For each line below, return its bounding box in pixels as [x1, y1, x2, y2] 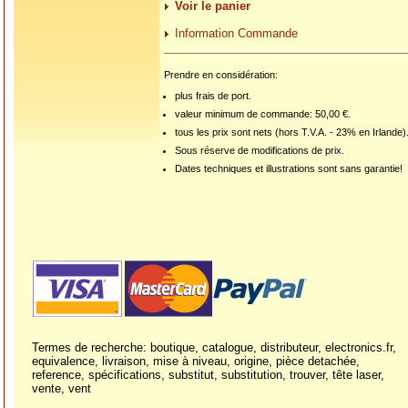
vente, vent [32, 382, 91, 395]
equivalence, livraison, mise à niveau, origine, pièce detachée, [32, 354, 360, 368]
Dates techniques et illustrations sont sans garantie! [175, 163, 403, 175]
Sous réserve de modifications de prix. [175, 145, 345, 157]
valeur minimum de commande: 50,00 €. [175, 108, 352, 120]
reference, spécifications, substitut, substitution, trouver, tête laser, [32, 368, 384, 382]
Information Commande [175, 26, 298, 41]
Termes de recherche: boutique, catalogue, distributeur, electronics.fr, [32, 341, 396, 354]
